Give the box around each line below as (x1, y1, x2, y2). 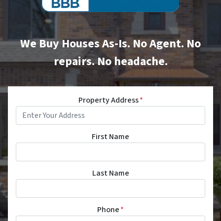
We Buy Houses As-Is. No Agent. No (20, 35, 201, 52)
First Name (92, 131, 129, 142)
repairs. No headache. (53, 52, 168, 70)
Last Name (92, 167, 129, 179)
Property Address (78, 94, 139, 106)
